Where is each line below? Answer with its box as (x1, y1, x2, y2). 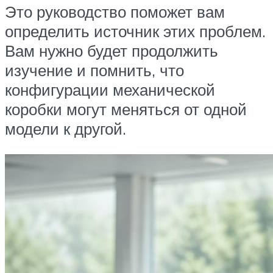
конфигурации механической (5, 80, 215, 100)
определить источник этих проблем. (5, 21, 266, 41)
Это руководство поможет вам (5, 2, 225, 22)
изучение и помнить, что (5, 60, 184, 80)
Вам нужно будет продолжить (5, 41, 218, 61)
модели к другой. (5, 119, 126, 139)
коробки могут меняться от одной (5, 99, 247, 119)
